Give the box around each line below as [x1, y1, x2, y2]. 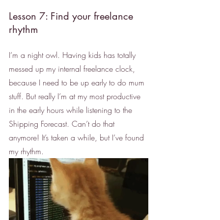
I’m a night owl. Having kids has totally [9, 50, 138, 61]
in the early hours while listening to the [9, 105, 135, 116]
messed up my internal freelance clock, [9, 63, 137, 75]
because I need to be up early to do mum [9, 77, 147, 88]
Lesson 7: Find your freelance [9, 10, 136, 23]
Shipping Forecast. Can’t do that [9, 118, 117, 130]
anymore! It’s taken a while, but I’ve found [9, 132, 146, 143]
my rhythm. [9, 146, 46, 157]
